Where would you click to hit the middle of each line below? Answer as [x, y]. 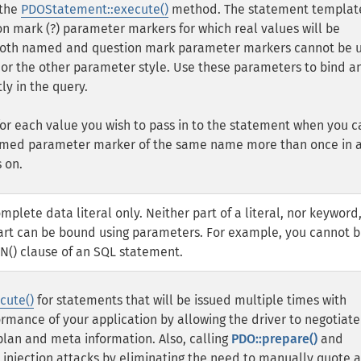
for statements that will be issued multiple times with [190, 300]
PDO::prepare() [274, 339]
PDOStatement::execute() [95, 9]
